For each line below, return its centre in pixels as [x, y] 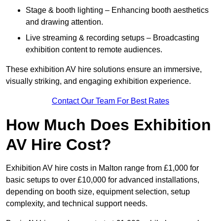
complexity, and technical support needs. [77, 204]
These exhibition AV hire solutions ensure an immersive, [104, 70]
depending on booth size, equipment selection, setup [98, 192]
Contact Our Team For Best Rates [110, 101]
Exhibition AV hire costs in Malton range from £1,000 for [102, 168]
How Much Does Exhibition [109, 125]
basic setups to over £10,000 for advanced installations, [103, 180]
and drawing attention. [64, 22]
